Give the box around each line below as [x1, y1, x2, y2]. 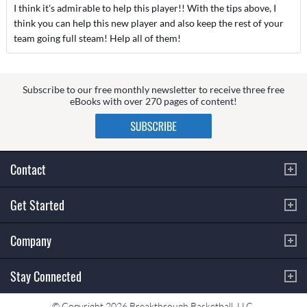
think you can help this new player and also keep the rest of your [13, 17, 284, 29]
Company [10, 231, 51, 249]
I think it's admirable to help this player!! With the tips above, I [13, 2, 276, 14]
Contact [10, 160, 46, 178]
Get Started [10, 195, 64, 214]
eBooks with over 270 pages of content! [70, 95, 237, 107]
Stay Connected [10, 267, 82, 285]
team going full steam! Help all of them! [13, 32, 181, 44]
